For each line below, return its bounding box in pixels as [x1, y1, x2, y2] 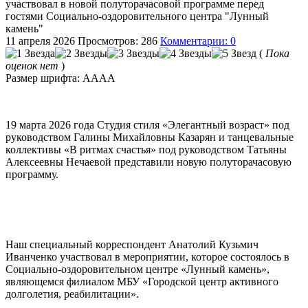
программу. [5, 168, 58, 180]
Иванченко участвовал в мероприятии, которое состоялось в [5, 250, 289, 263]
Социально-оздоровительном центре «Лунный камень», [5, 263, 269, 275]
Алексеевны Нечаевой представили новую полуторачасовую [5, 155, 291, 168]
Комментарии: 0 [160, 34, 236, 47]
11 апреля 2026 [5, 34, 75, 47]
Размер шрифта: [5, 71, 80, 84]
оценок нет [5, 59, 58, 71]
